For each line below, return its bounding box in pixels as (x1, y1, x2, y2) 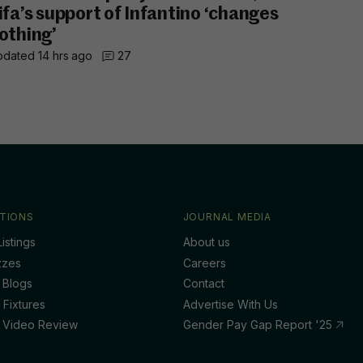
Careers (182, 255, 226, 270)
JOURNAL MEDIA (182, 211, 272, 223)
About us (182, 235, 230, 249)
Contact (182, 276, 224, 290)
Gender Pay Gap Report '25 (182, 318, 335, 331)
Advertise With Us (182, 297, 278, 311)
